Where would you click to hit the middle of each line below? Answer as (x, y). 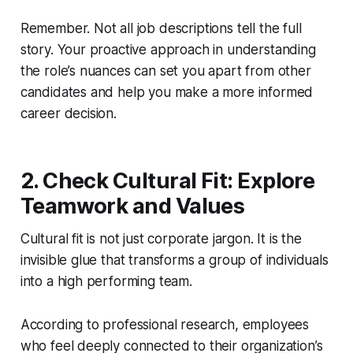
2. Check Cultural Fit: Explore (167, 181)
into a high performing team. (106, 282)
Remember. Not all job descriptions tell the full (161, 29)
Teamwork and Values (132, 206)
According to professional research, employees (165, 325)
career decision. (68, 114)
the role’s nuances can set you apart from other (165, 71)
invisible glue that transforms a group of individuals (174, 260)
